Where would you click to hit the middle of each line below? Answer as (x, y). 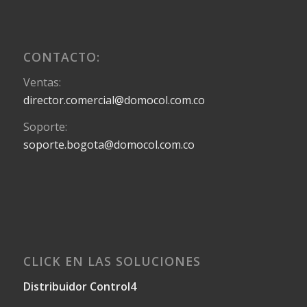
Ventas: (42, 82)
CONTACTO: (61, 57)
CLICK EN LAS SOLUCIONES (112, 261)
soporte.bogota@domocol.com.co (109, 145)
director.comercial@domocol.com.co (114, 100)
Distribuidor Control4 (79, 287)
